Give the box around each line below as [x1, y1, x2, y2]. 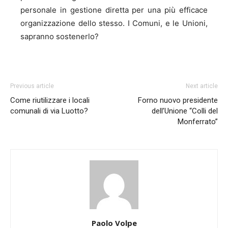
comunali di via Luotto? [10, 106, 88, 116]
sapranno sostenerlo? [20, 31, 99, 41]
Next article [186, 82, 218, 90]
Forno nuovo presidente [138, 95, 218, 105]
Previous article [10, 82, 54, 90]
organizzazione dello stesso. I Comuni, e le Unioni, [20, 18, 208, 28]
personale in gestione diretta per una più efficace [20, 5, 208, 15]
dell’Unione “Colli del [152, 106, 218, 116]
